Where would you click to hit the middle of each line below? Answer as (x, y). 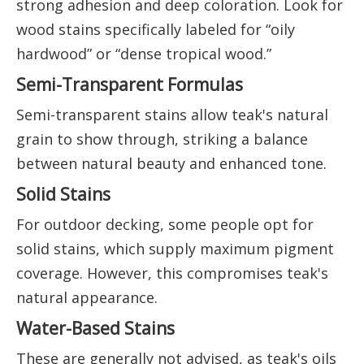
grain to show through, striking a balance (162, 139)
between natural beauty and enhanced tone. (171, 163)
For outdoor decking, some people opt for (165, 224)
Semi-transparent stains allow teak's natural (172, 114)
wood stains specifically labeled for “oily (156, 29)
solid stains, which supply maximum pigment (175, 248)
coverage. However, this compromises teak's (172, 273)
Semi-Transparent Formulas (130, 84)
